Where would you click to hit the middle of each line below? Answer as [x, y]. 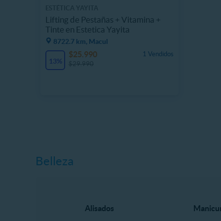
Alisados [99, 208]
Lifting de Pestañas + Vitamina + [103, 19]
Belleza [55, 161]
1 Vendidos [158, 54]
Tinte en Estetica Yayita [88, 29]
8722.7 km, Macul [81, 41]
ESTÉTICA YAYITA [72, 8]
